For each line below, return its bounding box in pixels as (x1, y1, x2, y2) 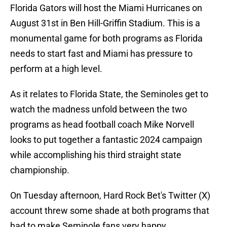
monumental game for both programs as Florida (10, 33, 203, 44)
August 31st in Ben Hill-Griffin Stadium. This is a (10, 18, 200, 29)
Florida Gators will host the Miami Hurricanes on (10, 3, 202, 14)
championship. (10, 165, 69, 176)
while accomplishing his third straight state (10, 149, 181, 161)
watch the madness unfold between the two (10, 104, 187, 115)
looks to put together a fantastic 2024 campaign (10, 134, 202, 145)
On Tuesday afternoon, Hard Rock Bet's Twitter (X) (10, 190, 210, 201)
